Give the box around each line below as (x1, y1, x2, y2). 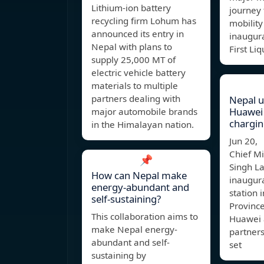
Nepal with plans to (91, 41, 172, 53)
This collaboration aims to (91, 210, 198, 223)
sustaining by (91, 249, 146, 262)
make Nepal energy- (91, 223, 177, 236)
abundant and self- (91, 236, 170, 249)
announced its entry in (91, 28, 184, 40)
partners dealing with (91, 93, 180, 105)
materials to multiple (91, 80, 178, 92)
